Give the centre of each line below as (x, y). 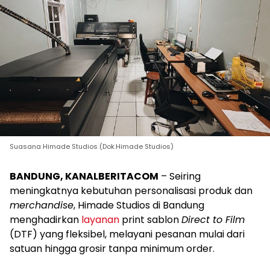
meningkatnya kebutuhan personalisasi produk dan (131, 191)
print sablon (150, 220)
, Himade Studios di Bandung (139, 205)
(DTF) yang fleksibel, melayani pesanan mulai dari (127, 234)
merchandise (42, 205)
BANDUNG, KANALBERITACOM (84, 176)
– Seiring (180, 176)
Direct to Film (213, 220)
